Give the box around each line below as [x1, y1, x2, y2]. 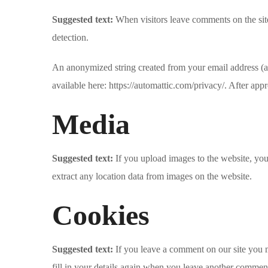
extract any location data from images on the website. [52, 171, 252, 181]
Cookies [52, 199, 150, 231]
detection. [52, 32, 89, 42]
